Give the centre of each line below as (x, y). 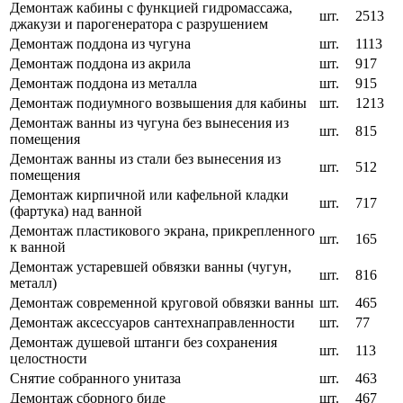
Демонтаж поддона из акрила (100, 64)
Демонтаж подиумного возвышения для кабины (158, 103)
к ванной (38, 247)
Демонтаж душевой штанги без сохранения (143, 343)
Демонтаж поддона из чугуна (100, 44)
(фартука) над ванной (76, 211)
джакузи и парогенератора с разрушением (139, 24)
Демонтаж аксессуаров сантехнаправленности (152, 323)
